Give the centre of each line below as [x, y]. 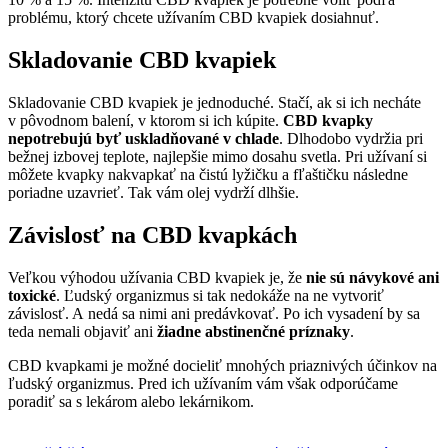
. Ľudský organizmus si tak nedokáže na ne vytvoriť [220, 296]
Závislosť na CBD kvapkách [152, 235]
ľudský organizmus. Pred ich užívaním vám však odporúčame [203, 384]
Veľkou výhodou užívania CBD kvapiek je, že [157, 278]
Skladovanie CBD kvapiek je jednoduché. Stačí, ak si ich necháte [214, 103]
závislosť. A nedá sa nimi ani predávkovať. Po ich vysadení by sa [214, 314]
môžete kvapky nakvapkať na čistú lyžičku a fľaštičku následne [208, 175]
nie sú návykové [360, 278]
